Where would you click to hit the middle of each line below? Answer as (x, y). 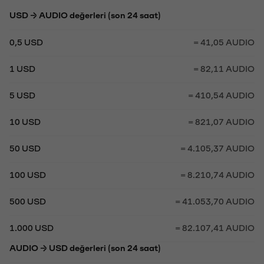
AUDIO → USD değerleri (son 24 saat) (85, 247)
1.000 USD (32, 227)
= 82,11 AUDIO (224, 68)
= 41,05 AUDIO (224, 42)
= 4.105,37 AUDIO (217, 148)
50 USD (25, 148)
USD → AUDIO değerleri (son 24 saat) (85, 14)
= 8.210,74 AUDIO (217, 174)
